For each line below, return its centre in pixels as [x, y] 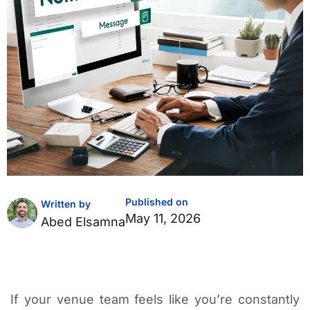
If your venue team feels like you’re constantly [155, 300]
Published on [157, 202]
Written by [66, 204]
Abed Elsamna [83, 222]
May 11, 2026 [163, 219]
